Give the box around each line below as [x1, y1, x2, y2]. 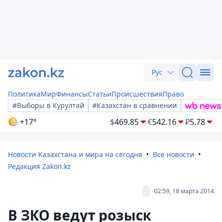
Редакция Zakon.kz [8, 162, 71, 171]
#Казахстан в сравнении [92, 101, 177, 110]
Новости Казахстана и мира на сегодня [8, 150, 142, 159]
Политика [8, 89, 41, 99]
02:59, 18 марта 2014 [154, 187, 214, 195]
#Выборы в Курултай [12, 101, 84, 110]
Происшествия [111, 89, 163, 99]
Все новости [153, 150, 194, 159]
